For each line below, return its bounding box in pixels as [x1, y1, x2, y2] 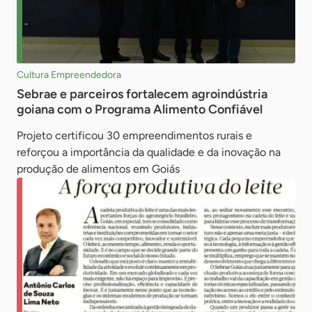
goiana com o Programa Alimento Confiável [17, 101, 263, 117]
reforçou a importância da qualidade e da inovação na [17, 145, 281, 159]
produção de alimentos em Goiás [17, 162, 180, 175]
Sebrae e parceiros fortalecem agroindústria [17, 86, 267, 102]
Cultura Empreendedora [17, 68, 121, 81]
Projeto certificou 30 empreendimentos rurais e [17, 128, 252, 142]
